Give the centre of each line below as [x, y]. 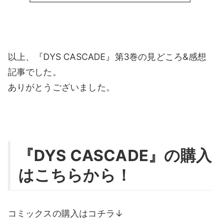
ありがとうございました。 [61, 87]
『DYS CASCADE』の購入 [115, 155]
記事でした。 [34, 72]
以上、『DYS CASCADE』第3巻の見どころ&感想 [107, 56]
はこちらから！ [75, 175]
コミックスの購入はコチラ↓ [66, 214]
